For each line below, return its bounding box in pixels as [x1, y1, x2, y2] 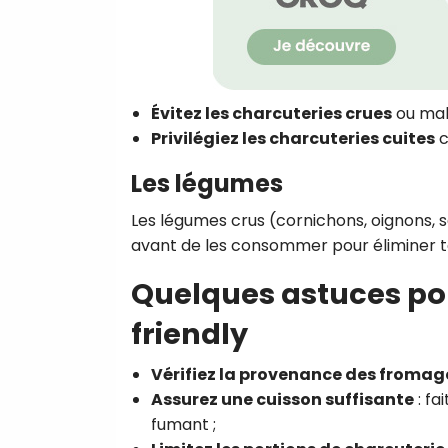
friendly [131, 313, 248, 354]
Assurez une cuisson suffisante [151, 387, 414, 411]
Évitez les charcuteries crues [151, 101, 392, 125]
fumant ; [151, 412, 216, 436]
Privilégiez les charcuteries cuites [151, 126, 435, 150]
